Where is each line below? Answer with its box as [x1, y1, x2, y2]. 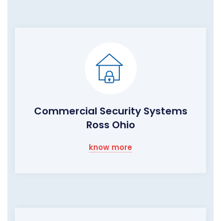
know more [89, 142, 132, 153]
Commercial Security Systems [34, 104, 187, 118]
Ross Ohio [86, 118, 135, 132]
